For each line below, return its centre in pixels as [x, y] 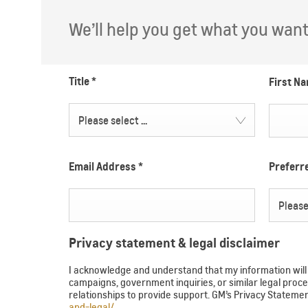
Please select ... [112, 121]
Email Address [103, 167]
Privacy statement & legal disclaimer [174, 243]
